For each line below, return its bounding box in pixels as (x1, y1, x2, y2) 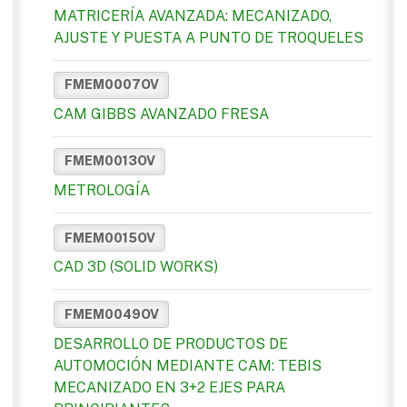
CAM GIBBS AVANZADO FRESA (54, 104, 269, 123)
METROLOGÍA (54, 182, 150, 200)
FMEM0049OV (64, 306, 159, 322)
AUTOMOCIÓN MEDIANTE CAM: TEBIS (54, 356, 322, 374)
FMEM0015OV (64, 230, 155, 245)
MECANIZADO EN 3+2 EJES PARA (54, 378, 285, 396)
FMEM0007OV (64, 77, 159, 93)
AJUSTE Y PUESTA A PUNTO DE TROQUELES (54, 28, 363, 46)
